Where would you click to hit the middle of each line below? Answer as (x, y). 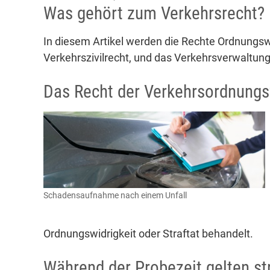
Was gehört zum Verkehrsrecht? (154, 13)
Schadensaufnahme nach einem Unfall (115, 195)
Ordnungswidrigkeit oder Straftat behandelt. (148, 233)
